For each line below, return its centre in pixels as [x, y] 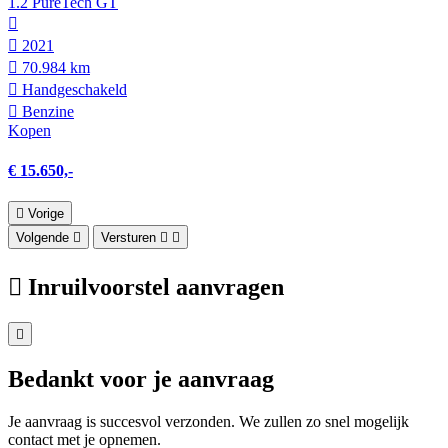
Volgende [42, 237]
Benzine [46, 112]
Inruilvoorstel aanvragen [156, 286]
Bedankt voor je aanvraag [141, 378]
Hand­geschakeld [72, 90]
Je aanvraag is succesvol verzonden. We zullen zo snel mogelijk [208, 421]
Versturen [128, 237]
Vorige [46, 213]
